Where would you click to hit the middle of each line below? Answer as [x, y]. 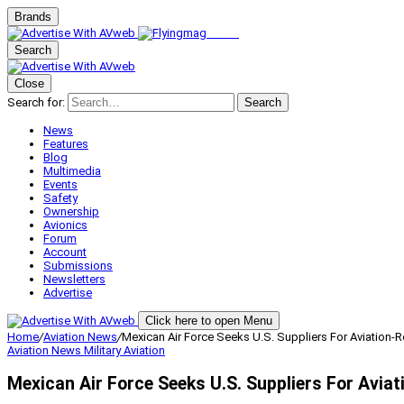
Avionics [65, 225]
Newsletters [74, 279]
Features [66, 144]
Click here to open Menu [209, 321]
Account [65, 252]
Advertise [68, 293]
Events [60, 184]
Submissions [78, 266]
